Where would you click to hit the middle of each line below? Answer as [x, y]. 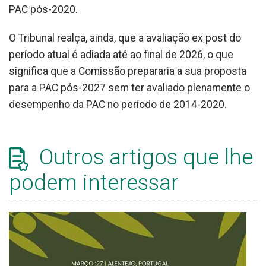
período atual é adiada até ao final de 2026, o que [121, 55]
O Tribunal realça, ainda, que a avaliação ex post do [125, 38]
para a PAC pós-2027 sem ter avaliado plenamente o [129, 88]
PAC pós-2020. [43, 10]
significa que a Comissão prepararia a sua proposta [128, 72]
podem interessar [94, 182]
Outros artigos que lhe [143, 157]
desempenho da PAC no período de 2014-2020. [118, 105]
